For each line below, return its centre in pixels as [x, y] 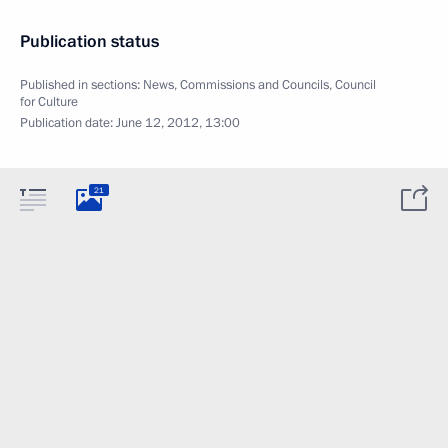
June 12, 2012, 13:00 [178, 123]
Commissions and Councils [254, 85]
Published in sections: [81, 85]
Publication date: [68, 123]
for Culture [49, 102]
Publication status [89, 41]
